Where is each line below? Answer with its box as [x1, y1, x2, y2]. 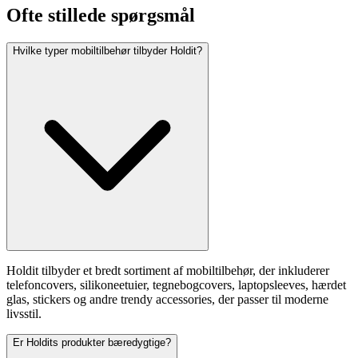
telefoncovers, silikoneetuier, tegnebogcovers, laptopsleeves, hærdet [6, 278, 346, 292]
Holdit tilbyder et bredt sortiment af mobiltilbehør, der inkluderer [6, 264, 329, 278]
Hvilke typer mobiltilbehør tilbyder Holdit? [13, 45, 202, 58]
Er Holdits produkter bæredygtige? [13, 336, 171, 349]
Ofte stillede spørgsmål [6, 5, 195, 26]
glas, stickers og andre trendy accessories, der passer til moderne [6, 292, 328, 307]
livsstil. [6, 307, 42, 321]
